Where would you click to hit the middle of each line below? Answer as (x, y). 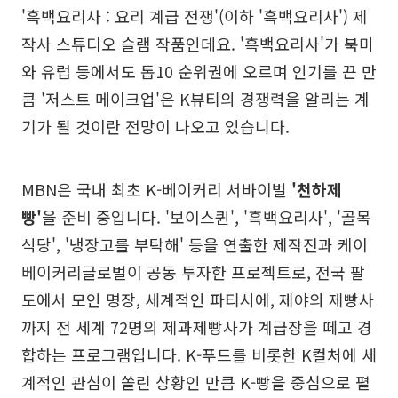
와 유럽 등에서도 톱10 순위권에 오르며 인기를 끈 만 (199, 72)
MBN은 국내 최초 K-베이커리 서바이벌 (156, 190)
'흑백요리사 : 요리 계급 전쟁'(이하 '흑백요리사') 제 (195, 16)
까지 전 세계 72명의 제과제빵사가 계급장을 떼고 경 (197, 327)
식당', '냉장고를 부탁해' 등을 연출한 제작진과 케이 (195, 245)
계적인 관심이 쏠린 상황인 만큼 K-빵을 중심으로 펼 (196, 382)
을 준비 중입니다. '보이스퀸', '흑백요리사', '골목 (207, 217)
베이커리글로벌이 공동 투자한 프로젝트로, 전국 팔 (193, 272)
